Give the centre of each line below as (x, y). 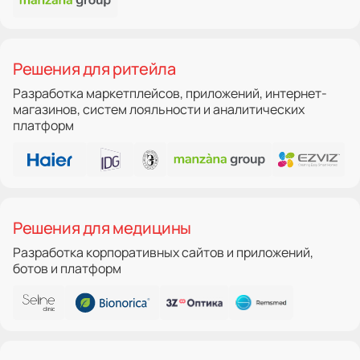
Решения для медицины (102, 227)
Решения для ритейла (94, 68)
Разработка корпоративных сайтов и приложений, (163, 252)
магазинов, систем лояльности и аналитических (159, 109)
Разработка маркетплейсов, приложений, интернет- (170, 93)
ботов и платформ (67, 268)
